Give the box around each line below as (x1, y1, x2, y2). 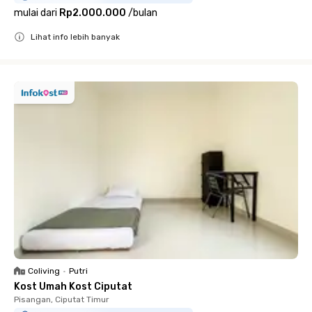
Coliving (28, 266, 60, 276)
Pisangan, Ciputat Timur (14, 295, 109, 304)
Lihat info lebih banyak (31, 32, 120, 42)
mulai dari (14, 7, 57, 19)
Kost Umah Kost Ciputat (14, 281, 132, 292)
